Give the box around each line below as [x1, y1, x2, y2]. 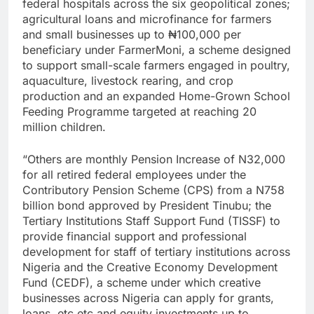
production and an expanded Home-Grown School [22, 89, 290, 104]
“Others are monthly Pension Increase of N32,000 [22, 152, 285, 167]
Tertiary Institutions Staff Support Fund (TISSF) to [22, 214, 280, 228]
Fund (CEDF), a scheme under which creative [22, 275, 261, 290]
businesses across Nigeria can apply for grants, [22, 291, 274, 306]
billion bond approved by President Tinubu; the [22, 198, 271, 213]
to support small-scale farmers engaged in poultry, [22, 58, 290, 73]
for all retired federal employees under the [22, 168, 246, 182]
